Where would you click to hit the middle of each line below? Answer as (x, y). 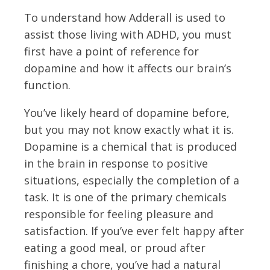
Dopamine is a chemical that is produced (130, 146)
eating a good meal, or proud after (115, 247)
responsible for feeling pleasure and (119, 214)
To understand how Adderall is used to (125, 17)
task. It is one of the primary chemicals (125, 197)
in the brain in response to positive (116, 163)
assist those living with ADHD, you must (128, 34)
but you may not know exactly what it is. (129, 129)
